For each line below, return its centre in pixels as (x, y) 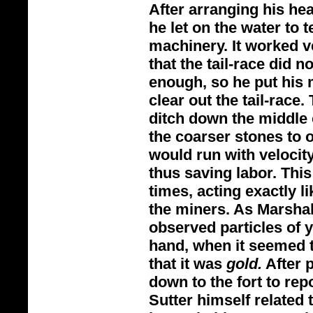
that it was (188, 264)
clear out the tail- (209, 100)
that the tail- (191, 64)
